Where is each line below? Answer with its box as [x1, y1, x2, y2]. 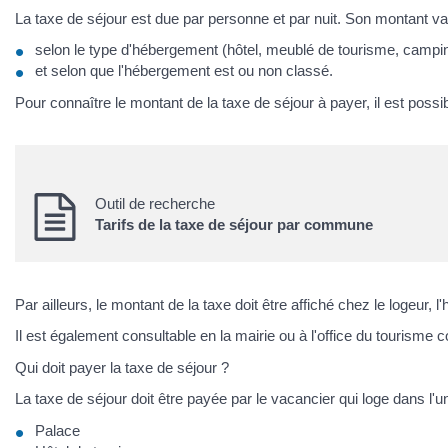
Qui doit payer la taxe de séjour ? [15, 358, 229, 376]
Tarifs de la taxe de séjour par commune [95, 216, 373, 234]
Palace [35, 421, 80, 439]
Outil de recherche [95, 195, 215, 213]
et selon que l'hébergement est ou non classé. [35, 62, 333, 79]
